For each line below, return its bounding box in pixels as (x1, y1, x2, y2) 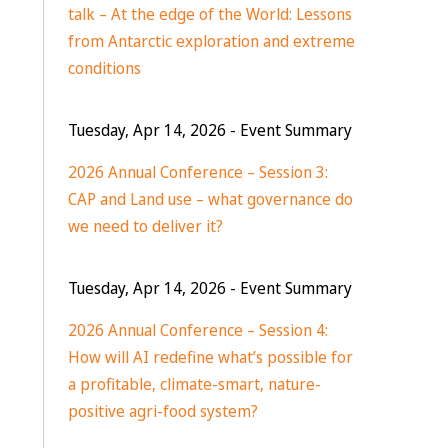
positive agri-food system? (67, 400, 258, 422)
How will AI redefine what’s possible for (67, 346, 353, 368)
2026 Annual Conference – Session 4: (67, 319, 328, 341)
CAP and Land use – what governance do (67, 188, 353, 210)
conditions (67, 57, 141, 79)
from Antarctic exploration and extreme (67, 30, 355, 52)
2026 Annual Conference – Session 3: (67, 161, 328, 183)
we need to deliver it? (67, 215, 223, 237)
